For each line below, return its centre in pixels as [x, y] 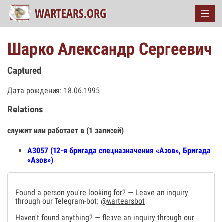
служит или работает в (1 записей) [66, 130]
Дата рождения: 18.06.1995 [54, 90]
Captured [24, 71]
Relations [25, 110]
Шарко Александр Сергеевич [110, 49]
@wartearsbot [123, 201]
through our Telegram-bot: [58, 201]
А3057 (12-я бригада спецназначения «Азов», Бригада [119, 150]
